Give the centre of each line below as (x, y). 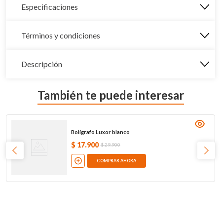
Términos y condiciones (61, 35)
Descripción (42, 64)
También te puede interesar (110, 95)
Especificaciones (50, 7)
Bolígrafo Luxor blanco (100, 132)
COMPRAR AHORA (116, 161)
